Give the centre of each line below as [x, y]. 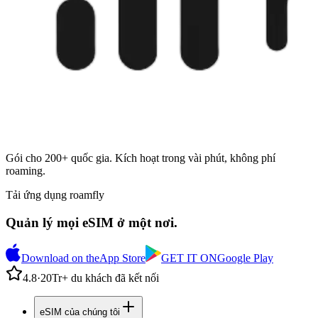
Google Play [245, 258]
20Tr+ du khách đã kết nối [100, 278]
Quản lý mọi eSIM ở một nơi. [92, 222]
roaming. [26, 170]
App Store [122, 258]
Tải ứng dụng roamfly [55, 194]
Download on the [60, 258]
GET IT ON [189, 258]
